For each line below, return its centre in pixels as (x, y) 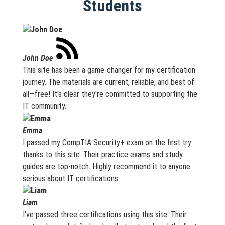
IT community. (44, 106)
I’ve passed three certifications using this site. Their (104, 215)
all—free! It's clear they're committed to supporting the (110, 94)
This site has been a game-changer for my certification (109, 70)
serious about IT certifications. (71, 179)
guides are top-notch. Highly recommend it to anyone (106, 166)
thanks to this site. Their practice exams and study (102, 154)
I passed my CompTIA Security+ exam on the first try (107, 142)
